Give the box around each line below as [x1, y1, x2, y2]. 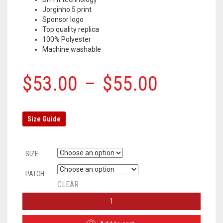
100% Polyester [42, 35, 91, 43]
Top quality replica [42, 25, 99, 33]
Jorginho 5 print [42, 5, 92, 13]
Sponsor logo [42, 15, 84, 23]
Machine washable [42, 45, 101, 53]
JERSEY [22, 213, 44, 221]
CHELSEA [22, 193, 48, 201]
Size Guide [27, 114, 61, 123]
